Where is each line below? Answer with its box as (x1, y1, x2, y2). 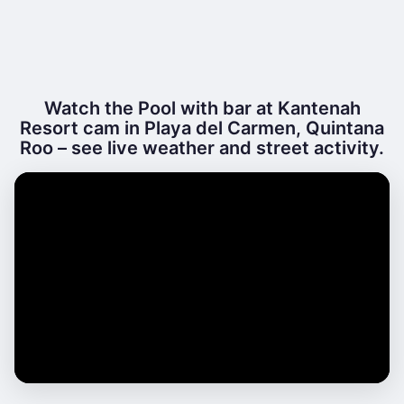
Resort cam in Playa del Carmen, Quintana (20, 117, 384, 139)
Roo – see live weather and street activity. (20, 137, 384, 159)
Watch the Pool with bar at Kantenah (43, 97, 361, 119)
